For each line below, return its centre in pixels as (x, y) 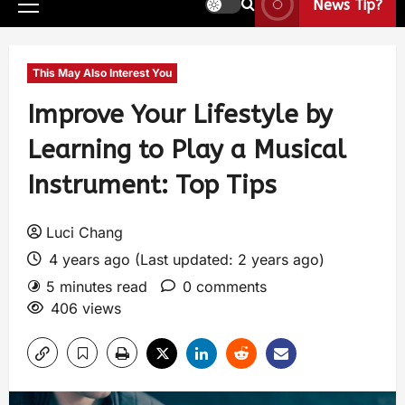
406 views (86, 308)
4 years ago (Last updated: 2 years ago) (184, 259)
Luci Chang (85, 232)
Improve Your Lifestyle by (180, 114)
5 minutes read (97, 287)
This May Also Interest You (102, 73)
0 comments (225, 287)
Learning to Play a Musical (187, 150)
